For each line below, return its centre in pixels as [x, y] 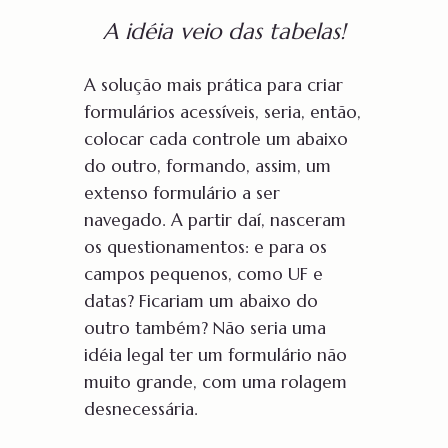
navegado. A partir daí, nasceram [215, 219]
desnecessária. [141, 408]
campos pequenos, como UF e [203, 273]
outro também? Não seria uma [205, 327]
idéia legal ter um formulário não [215, 354]
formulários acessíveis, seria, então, [222, 111]
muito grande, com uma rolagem [215, 381]
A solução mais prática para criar [213, 84]
